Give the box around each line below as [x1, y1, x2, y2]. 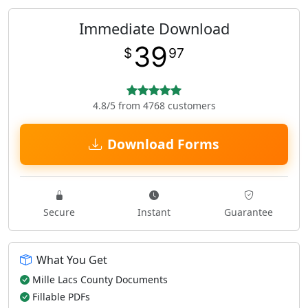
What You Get [36, 252, 107, 267]
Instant [137, 206, 170, 219]
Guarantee [224, 206, 274, 219]
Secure [43, 206, 75, 219]
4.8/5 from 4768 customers [92, 99, 216, 112]
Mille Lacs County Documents [32, 273, 168, 286]
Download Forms [107, 135, 219, 153]
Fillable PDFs [32, 290, 90, 303]
